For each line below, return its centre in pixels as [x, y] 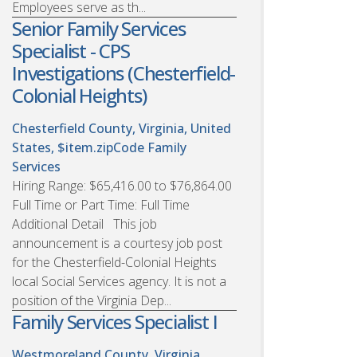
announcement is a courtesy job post [117, 243]
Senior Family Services [99, 28]
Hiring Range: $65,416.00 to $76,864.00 [122, 185]
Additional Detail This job [84, 224]
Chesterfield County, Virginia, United [122, 128]
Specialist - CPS [71, 50]
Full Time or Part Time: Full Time [101, 204]
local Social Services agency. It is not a [119, 281]
